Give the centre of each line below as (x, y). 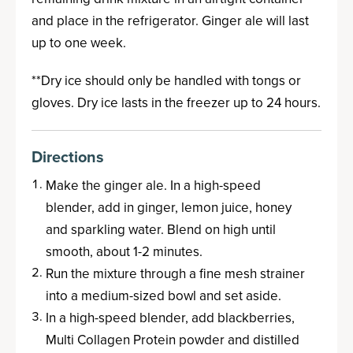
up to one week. (79, 43)
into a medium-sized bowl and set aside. (163, 296)
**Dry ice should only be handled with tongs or (166, 81)
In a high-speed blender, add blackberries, (170, 318)
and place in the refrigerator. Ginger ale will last (170, 21)
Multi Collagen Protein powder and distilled (173, 340)
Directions (68, 157)
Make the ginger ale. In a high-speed (153, 186)
